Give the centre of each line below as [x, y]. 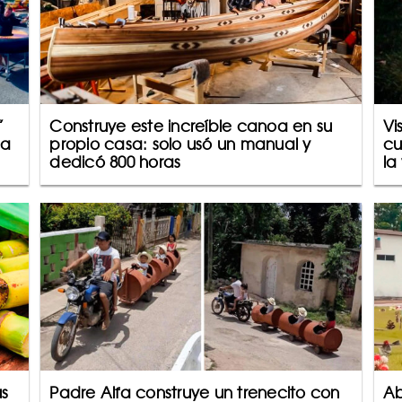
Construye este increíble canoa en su [191, 126]
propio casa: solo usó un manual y [180, 144]
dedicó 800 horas [115, 162]
